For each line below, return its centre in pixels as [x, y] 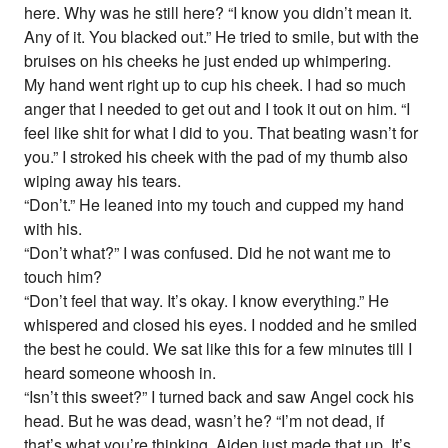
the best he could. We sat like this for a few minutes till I [218, 349]
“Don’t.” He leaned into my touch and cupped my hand [214, 205]
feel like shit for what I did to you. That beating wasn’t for [221, 133]
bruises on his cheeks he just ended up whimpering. [208, 61]
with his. [53, 229]
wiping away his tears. [103, 181]
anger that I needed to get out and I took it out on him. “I [217, 109]
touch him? [63, 277]
